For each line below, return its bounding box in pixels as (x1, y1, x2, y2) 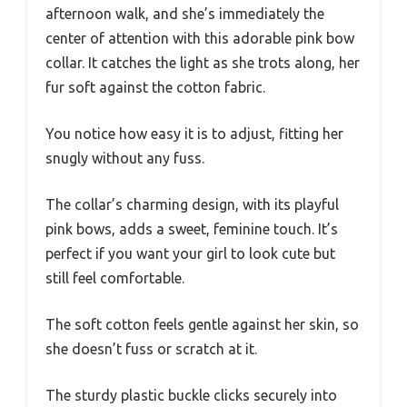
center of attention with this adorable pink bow (45, 29, 354, 46)
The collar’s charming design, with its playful (45, 195, 339, 213)
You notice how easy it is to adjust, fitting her (45, 124, 343, 142)
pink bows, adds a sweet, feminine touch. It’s (45, 220, 338, 237)
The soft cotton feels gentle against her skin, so (45, 315, 359, 333)
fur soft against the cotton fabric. (45, 78, 265, 95)
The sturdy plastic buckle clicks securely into (45, 386, 337, 403)
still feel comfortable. (45, 269, 184, 286)
